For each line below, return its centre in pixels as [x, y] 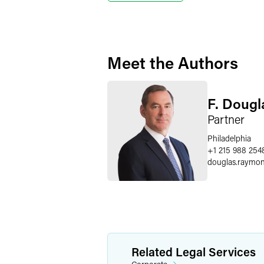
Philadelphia [229, 138]
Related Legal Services [194, 252]
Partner [226, 119]
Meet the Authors [173, 62]
